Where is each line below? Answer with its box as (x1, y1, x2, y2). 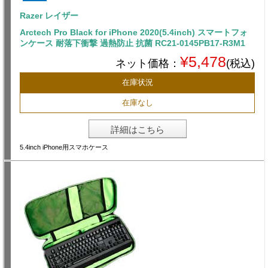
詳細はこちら (110, 124, 165, 135)
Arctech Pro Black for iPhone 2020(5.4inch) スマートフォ (20, 28, 248, 38)
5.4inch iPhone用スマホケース (20, 144, 108, 151)
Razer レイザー (20, 11, 78, 21)
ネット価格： (115, 57, 180, 70)
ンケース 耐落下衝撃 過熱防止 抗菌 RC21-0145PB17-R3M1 (20, 38, 245, 48)
